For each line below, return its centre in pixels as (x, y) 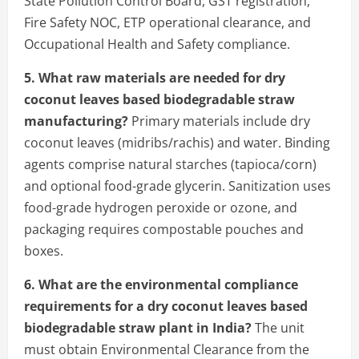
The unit (278, 327)
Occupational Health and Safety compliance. (157, 44)
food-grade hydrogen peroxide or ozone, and (161, 207)
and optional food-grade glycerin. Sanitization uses (177, 186)
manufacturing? (76, 121)
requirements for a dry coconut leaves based (166, 306)
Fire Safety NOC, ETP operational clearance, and (167, 22)
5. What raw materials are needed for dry (155, 77)
